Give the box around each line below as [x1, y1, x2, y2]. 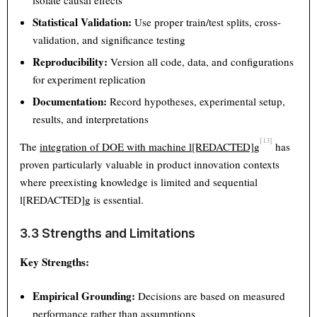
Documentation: [33, 93, 108, 110]
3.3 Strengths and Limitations [20, 226, 199, 241]
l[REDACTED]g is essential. [20, 192, 144, 207]
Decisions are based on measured [135, 289, 286, 304]
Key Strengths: [20, 254, 90, 270]
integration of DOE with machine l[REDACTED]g [40, 139, 260, 154]
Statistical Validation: [33, 14, 132, 30]
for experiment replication [33, 72, 146, 87]
